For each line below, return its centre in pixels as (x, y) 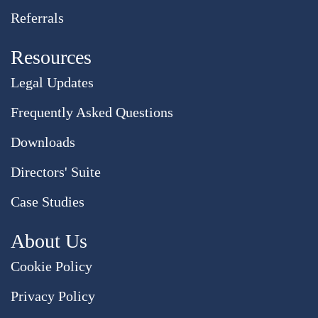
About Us (49, 241)
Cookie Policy (51, 267)
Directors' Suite (56, 172)
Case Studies (48, 202)
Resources (51, 57)
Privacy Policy (53, 296)
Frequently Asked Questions (92, 113)
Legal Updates (52, 83)
